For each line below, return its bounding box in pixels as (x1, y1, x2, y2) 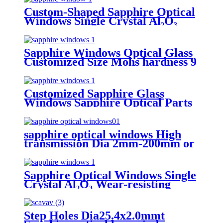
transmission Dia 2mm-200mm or (24, 136, 195, 150)
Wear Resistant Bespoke (24, 23, 147, 36)
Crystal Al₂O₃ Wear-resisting (24, 177, 171, 191)
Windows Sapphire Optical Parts (24, 96, 192, 109)
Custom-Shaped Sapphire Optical (24, 5, 195, 18)
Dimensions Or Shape (24, 32, 134, 45)
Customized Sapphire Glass (24, 87, 164, 100)
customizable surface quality (24, 145, 170, 159)
